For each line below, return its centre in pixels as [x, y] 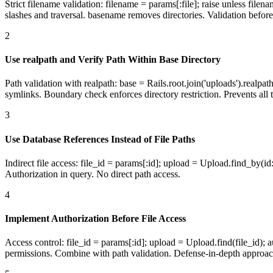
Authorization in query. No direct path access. [93, 174]
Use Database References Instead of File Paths [100, 139]
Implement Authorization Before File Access [95, 219]
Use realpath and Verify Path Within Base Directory [113, 60]
